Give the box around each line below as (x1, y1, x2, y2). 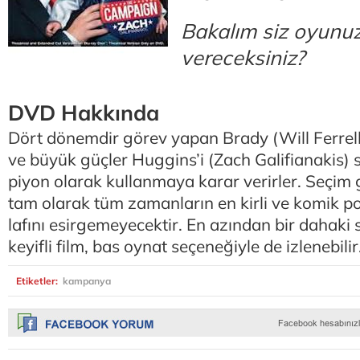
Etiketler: (16, 275, 60, 287)
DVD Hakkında (8, 99, 159, 126)
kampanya (63, 275, 111, 287)
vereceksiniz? (181, 44, 305, 70)
